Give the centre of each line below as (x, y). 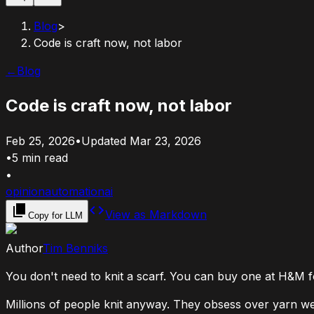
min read (45, 157)
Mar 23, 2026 (165, 141)
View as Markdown (156, 214)
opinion (25, 191)
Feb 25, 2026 (40, 141)
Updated (105, 141)
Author (24, 248)
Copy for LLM (55, 215)
